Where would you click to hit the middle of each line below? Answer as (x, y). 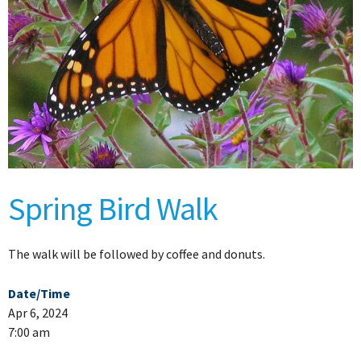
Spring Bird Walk (113, 209)
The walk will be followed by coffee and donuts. (137, 254)
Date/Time (39, 294)
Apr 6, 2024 (38, 313)
